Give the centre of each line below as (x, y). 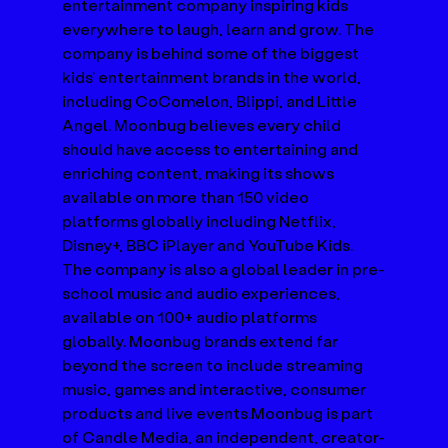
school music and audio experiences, (203, 292)
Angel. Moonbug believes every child (203, 124)
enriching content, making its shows (200, 172)
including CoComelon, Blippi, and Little (211, 100)
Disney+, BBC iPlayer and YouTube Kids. (209, 244)
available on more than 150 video (187, 196)
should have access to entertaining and (212, 148)
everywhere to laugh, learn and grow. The (220, 28)
